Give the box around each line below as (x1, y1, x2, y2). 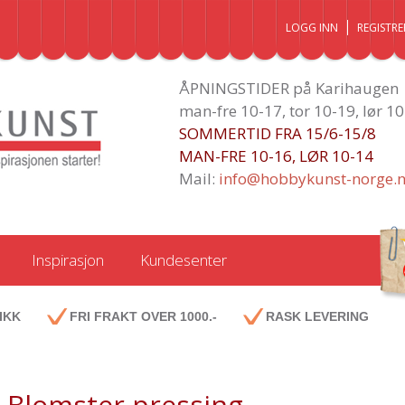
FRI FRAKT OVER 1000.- (69, 309, 217, 324)
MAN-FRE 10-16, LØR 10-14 (178, 146, 373, 166)
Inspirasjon (31, 250, 104, 270)
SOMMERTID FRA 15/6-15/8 (178, 123, 376, 144)
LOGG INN (286, 20, 338, 35)
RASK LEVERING (265, 309, 369, 324)
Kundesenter (139, 250, 227, 270)
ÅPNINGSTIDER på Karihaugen (178, 78, 399, 99)
